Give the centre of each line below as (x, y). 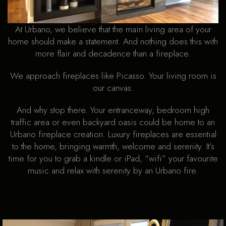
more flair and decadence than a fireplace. (113, 54)
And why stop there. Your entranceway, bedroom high (113, 110)
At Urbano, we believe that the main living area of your (113, 30)
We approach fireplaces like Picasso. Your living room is (113, 76)
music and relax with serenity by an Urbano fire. (113, 171)
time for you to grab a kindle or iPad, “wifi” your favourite (113, 159)
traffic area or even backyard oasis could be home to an (113, 122)
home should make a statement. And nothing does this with (113, 42)
